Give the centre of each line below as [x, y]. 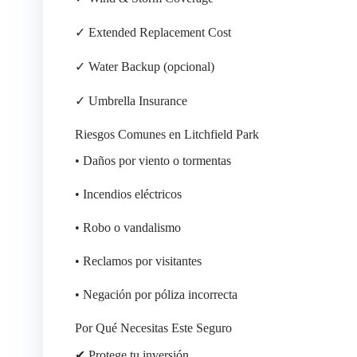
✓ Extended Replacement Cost [153, 33]
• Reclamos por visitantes [138, 261]
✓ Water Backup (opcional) [144, 67]
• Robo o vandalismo [127, 228]
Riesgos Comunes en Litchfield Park [167, 135]
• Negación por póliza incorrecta [156, 295]
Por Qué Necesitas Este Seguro [153, 328]
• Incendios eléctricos [128, 194]
